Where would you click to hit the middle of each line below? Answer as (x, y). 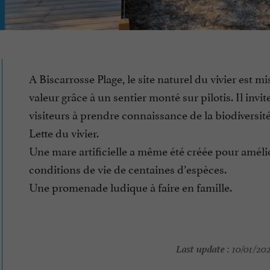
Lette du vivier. (64, 132)
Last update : (202, 248)
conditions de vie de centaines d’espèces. (128, 168)
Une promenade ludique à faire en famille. (130, 187)
